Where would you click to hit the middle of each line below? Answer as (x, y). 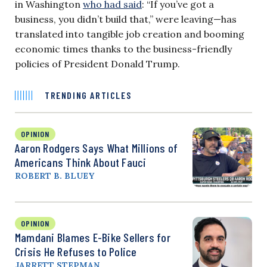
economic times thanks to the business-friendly (123, 49)
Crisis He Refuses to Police (76, 251)
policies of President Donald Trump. (97, 63)
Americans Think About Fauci (81, 162)
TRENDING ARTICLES (88, 95)
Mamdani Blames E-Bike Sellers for (93, 237)
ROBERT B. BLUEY (55, 176)
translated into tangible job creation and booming (130, 34)
